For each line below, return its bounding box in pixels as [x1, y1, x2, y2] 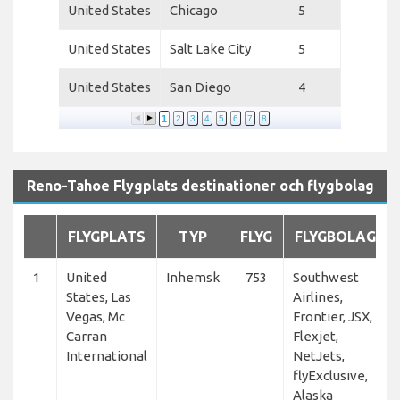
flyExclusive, [293, 367, 368, 383]
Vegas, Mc [66, 308, 125, 324]
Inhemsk [166, 269, 220, 285]
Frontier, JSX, [293, 308, 372, 324]
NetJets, [293, 347, 345, 363]
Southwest [293, 269, 359, 285]
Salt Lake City [170, 41, 251, 57]
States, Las [66, 288, 131, 304]
